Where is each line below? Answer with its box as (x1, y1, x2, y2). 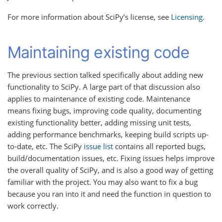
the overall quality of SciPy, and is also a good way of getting (7, 165, 213, 175)
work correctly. (7, 201, 58, 211)
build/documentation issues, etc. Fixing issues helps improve (7, 153, 215, 164)
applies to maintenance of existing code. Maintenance (7, 94, 190, 104)
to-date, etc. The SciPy (7, 141, 84, 152)
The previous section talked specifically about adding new (7, 70, 203, 80)
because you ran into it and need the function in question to (7, 189, 211, 199)
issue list (84, 141, 113, 152)
